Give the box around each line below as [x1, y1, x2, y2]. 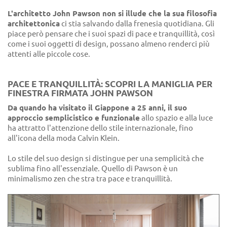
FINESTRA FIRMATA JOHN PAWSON [8, 88, 153, 98]
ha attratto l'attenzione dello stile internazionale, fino [8, 123, 193, 132]
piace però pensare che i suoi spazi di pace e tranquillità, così [8, 29, 215, 38]
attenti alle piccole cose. [8, 49, 90, 58]
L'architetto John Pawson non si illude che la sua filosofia [8, 9, 217, 18]
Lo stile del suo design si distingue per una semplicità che [8, 154, 204, 163]
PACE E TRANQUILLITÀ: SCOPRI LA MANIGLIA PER [8, 79, 212, 89]
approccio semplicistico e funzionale [8, 113, 140, 122]
